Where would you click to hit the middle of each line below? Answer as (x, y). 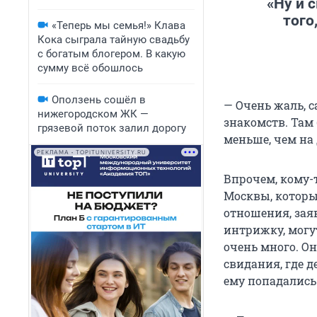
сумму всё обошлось (90, 68)
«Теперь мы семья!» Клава (119, 25)
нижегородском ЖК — (93, 114)
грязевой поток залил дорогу (112, 128)
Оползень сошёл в (99, 100)
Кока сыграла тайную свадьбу (114, 40)
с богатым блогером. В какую (111, 54)
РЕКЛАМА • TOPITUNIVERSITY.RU (92, 152)
